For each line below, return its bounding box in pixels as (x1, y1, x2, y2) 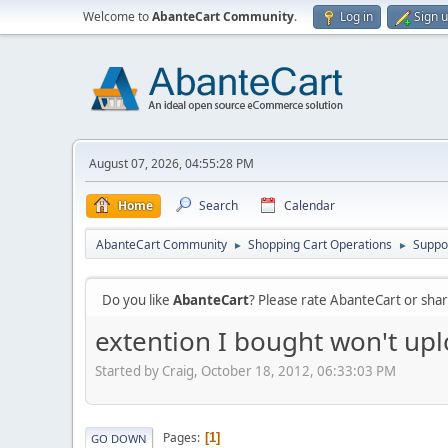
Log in (340, 8, 373, 25)
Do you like (102, 291, 173, 309)
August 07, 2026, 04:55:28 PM (89, 155, 254, 172)
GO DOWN (91, 430, 147, 446)
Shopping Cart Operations (248, 236, 392, 253)
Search (199, 197, 238, 214)
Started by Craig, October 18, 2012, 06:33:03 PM (95, 361, 396, 380)
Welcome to (83, 8, 152, 25)
